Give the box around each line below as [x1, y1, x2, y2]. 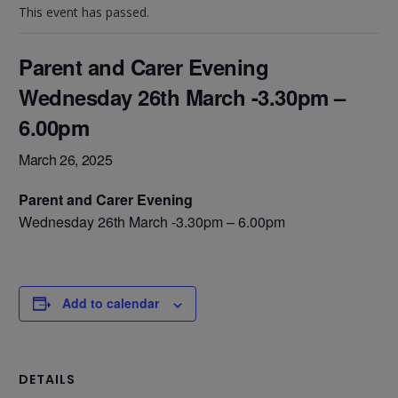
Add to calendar [62, 293, 159, 312]
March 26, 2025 [19, 148, 113, 170]
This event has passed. [19, 3, 149, 20]
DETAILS [19, 370, 76, 388]
